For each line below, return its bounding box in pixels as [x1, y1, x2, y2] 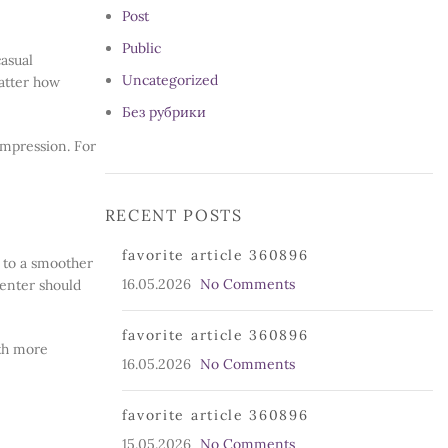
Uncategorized [121, 71, 218, 89]
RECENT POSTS [104, 205, 243, 225]
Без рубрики [121, 103, 206, 121]
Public [121, 39, 161, 57]
